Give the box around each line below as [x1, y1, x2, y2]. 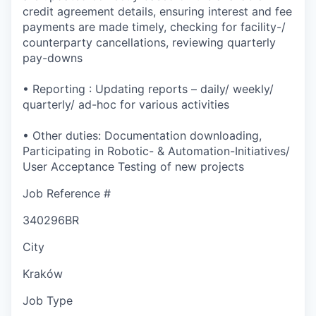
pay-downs [23, 50, 83, 65]
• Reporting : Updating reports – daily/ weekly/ [23, 81, 274, 96]
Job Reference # [23, 186, 111, 200]
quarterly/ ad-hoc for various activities [23, 97, 229, 111]
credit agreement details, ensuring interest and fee [23, 4, 292, 18]
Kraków [23, 266, 63, 281]
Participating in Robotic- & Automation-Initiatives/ [23, 143, 290, 158]
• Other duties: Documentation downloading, [23, 128, 262, 142]
